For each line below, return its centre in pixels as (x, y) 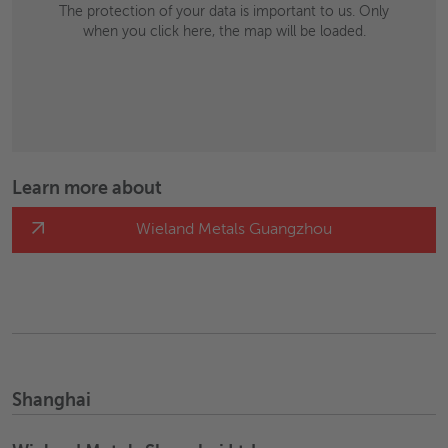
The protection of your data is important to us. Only (224, 12)
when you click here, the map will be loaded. (224, 32)
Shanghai (51, 401)
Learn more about (87, 189)
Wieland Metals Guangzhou (234, 230)
